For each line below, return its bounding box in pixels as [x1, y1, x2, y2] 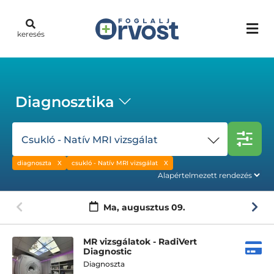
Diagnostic [83, 246, 131, 257]
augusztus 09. [121, 202, 185, 213]
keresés [17, 29, 45, 39]
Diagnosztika [15, 93, 114, 111]
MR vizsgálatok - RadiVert [83, 236, 197, 247]
